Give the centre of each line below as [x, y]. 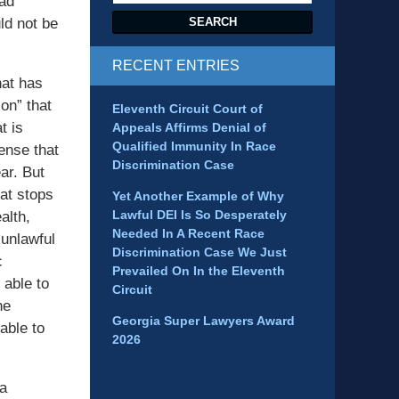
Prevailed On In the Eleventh [199, 271]
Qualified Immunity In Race [194, 147]
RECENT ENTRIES [176, 66]
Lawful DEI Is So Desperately [199, 215]
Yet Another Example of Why [198, 196]
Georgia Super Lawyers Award [204, 321]
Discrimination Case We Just [199, 252]
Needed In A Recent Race [188, 234]
